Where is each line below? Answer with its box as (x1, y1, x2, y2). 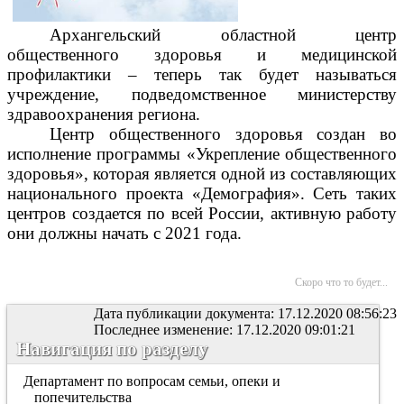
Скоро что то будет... (295, 276, 388, 289)
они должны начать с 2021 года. (7, 224, 242, 243)
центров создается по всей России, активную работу (7, 204, 397, 223)
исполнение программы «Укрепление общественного (7, 144, 397, 163)
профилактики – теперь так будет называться (7, 65, 397, 84)
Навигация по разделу (16, 338, 208, 359)
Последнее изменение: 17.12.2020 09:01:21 (94, 322, 355, 337)
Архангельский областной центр (50, 25, 397, 44)
